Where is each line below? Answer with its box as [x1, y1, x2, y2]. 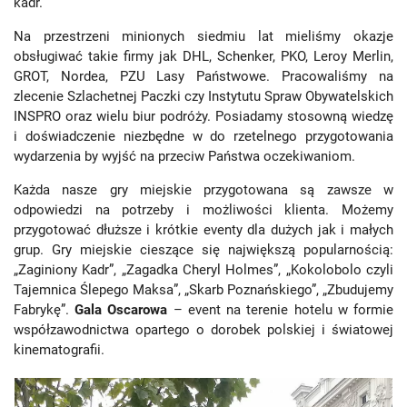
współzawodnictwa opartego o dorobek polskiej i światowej [14, 322, 393, 338]
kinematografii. [14, 342, 104, 358]
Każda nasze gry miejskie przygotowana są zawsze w [14, 182, 393, 198]
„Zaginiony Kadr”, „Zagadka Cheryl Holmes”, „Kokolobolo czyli [14, 262, 393, 278]
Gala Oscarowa [74, 302, 174, 318]
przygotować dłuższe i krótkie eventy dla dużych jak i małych [14, 222, 393, 238]
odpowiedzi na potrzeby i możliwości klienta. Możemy [14, 202, 393, 218]
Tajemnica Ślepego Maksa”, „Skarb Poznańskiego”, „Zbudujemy [14, 282, 393, 298]
